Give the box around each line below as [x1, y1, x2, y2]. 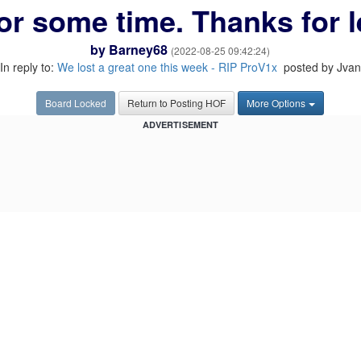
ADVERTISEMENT [142, 118, 219, 131]
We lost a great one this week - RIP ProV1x [56, 59, 277, 75]
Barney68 [109, 40, 168, 59]
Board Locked [45, 96, 107, 110]
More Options [247, 96, 306, 110]
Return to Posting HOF [127, 96, 226, 110]
